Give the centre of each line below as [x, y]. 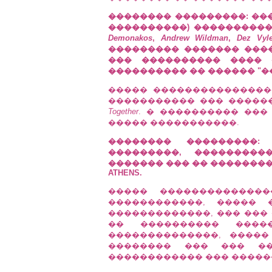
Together [123, 111]
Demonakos [130, 38]
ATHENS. [125, 173]
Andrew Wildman [195, 38]
